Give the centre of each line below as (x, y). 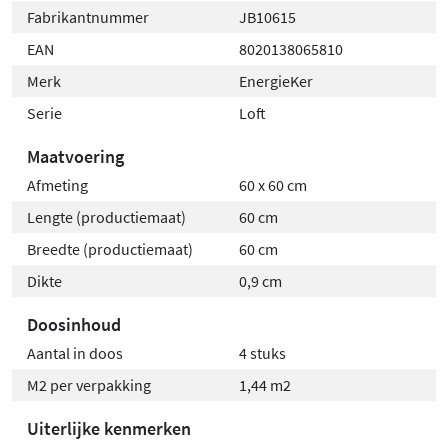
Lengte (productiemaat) (106, 216)
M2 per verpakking (89, 384)
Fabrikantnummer (88, 16)
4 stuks (262, 352)
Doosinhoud (74, 324)
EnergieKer (276, 80)
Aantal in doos (75, 352)
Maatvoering (75, 156)
